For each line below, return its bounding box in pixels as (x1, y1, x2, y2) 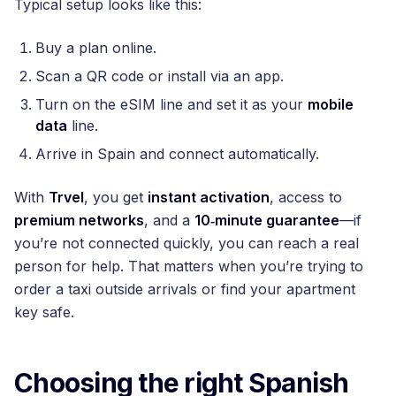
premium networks (14, 210, 144, 229)
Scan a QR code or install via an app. (35, 66, 284, 85)
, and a (144, 210, 194, 229)
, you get (84, 187, 148, 206)
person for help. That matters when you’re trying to (14, 256, 363, 275)
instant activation (148, 187, 270, 206)
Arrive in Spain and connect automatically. (35, 144, 319, 163)
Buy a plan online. (35, 38, 156, 57)
